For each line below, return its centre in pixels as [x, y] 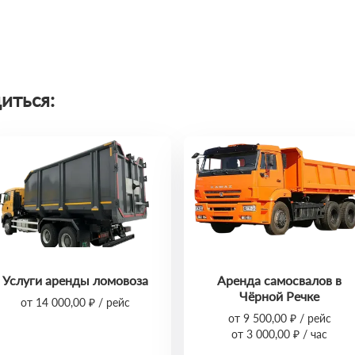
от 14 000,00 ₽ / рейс [76, 302]
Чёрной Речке [280, 296]
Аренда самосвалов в [280, 280]
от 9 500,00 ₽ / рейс [279, 318]
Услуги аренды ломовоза [76, 280]
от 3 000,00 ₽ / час [280, 334]
